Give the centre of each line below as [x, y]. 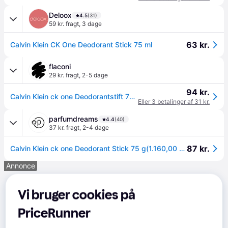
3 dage [92, 24]
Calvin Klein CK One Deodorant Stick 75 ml [81, 45]
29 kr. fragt [64, 75]
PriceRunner [54, 213]
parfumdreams [74, 119]
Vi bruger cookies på [77, 195]
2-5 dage [95, 75]
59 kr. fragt [64, 24]
